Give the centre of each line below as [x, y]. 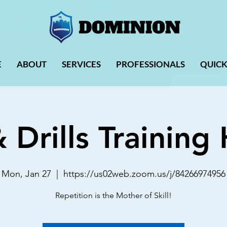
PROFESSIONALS [150, 64]
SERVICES [81, 64]
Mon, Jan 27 [26, 174]
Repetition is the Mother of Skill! [113, 195]
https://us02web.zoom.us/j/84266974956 [144, 174]
